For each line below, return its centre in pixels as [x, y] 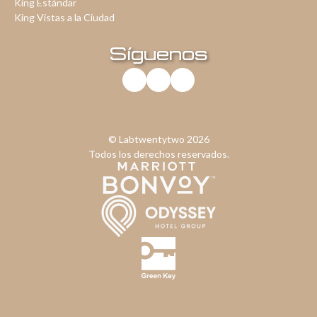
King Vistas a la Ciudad [64, 18]
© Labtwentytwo [147, 139]
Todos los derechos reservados [157, 154]
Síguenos [158, 53]
